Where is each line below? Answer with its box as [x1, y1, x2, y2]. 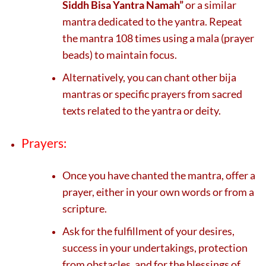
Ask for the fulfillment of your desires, [62, 224, 235, 238]
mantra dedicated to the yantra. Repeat [62, 15, 243, 28]
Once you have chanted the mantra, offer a [62, 169, 256, 182]
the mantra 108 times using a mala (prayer [62, 31, 255, 45]
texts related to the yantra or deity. [62, 103, 221, 117]
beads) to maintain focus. [62, 48, 178, 62]
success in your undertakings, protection [62, 241, 248, 255]
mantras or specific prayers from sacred [62, 87, 243, 100]
